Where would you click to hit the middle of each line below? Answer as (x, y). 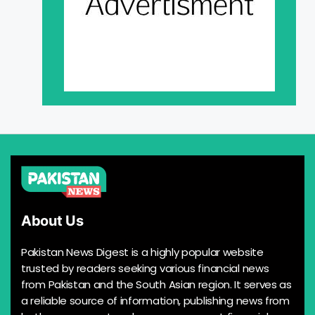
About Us (52, 221)
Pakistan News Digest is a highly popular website (142, 252)
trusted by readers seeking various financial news (145, 269)
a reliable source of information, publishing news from (155, 301)
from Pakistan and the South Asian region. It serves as (156, 285)
